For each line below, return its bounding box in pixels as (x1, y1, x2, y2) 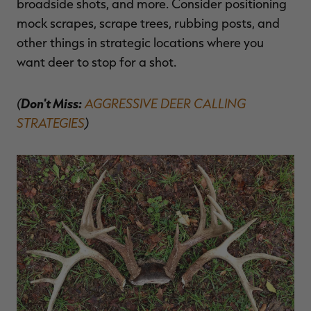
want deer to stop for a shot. (17, 54, 176, 70)
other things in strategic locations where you (17, 35, 264, 51)
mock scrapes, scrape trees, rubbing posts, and (17, 15, 280, 31)
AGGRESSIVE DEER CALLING (85, 95, 246, 112)
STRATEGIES (17, 115, 85, 131)
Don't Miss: (21, 95, 82, 112)
